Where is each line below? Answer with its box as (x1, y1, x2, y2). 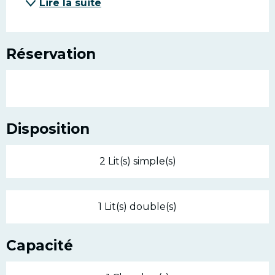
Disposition (6, 120, 90, 137)
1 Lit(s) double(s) (98, 201, 177, 212)
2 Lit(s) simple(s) (99, 155, 176, 167)
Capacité (6, 237, 73, 254)
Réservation (6, 45, 96, 63)
